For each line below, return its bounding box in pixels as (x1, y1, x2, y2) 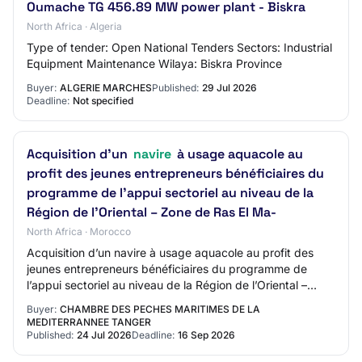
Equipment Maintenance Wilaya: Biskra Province (27, 57, 282, 70)
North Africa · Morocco (27, 225, 131, 238)
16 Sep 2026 (178, 329, 235, 341)
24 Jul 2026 (77, 329, 132, 341)
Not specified (73, 95, 133, 107)
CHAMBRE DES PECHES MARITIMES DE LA (60, 303, 260, 315)
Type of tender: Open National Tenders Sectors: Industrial (27, 40, 332, 54)
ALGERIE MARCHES (60, 82, 152, 94)
